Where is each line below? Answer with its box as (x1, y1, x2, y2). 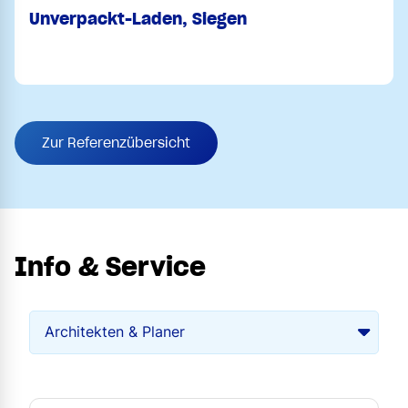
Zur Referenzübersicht (42, 134, 190, 151)
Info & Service (15, 250, 206, 283)
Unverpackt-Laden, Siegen (29, 7, 247, 29)
